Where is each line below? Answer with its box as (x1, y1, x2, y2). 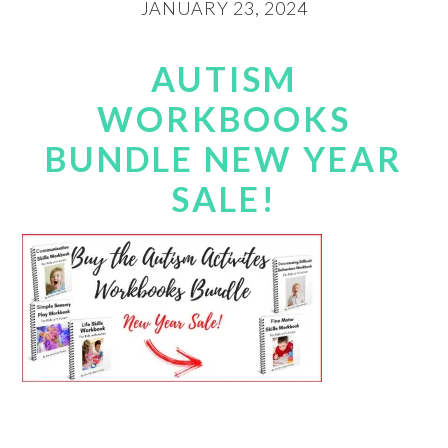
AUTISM (151, 58, 297, 99)
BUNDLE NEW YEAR (45, 138, 403, 179)
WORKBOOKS (97, 98, 351, 139)
